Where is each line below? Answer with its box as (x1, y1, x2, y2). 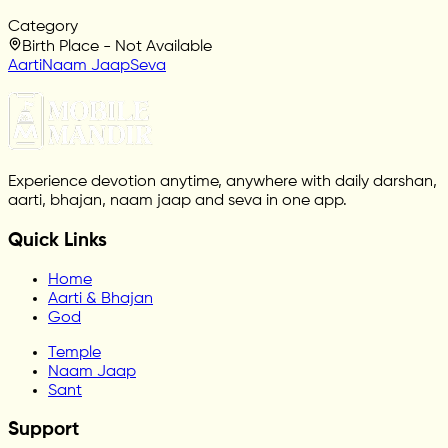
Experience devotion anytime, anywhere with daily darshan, (8, 174, 437, 191)
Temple (48, 344, 101, 361)
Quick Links (8, 231, 107, 250)
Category (8, 18, 78, 35)
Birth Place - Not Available (22, 38, 212, 55)
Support (8, 421, 79, 440)
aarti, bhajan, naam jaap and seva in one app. (8, 193, 347, 210)
